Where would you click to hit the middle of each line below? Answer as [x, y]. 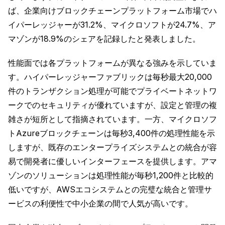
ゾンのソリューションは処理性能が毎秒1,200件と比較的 [111, 176]
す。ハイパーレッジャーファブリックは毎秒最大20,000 [110, 77]
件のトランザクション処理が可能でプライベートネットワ [113, 91]
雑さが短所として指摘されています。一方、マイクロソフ [113, 119]
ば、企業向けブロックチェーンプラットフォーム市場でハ [113, 11]
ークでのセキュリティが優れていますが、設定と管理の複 [113, 105]
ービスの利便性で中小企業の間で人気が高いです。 [100, 204]
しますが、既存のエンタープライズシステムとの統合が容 [113, 147]
